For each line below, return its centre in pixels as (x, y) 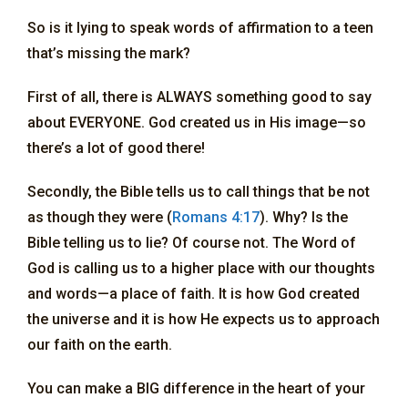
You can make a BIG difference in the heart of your (196, 388)
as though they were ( (100, 217)
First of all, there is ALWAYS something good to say (199, 97)
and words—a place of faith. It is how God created (194, 293)
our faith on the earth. (100, 344)
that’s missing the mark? (109, 53)
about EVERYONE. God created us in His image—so (197, 122)
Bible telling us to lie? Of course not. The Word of (192, 242)
